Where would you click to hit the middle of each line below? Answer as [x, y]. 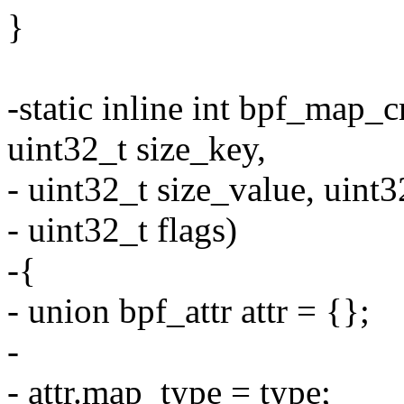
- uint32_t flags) [122, 230]
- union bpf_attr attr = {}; [188, 311]
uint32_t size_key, [137, 149]
